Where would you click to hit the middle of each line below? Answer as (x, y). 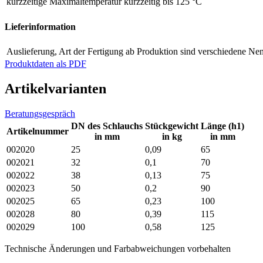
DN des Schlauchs (107, 126)
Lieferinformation (40, 26)
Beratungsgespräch (40, 113)
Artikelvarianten (55, 88)
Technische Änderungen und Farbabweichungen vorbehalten (118, 248)
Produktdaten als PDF (45, 64)
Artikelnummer (38, 131)
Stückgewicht (172, 126)
